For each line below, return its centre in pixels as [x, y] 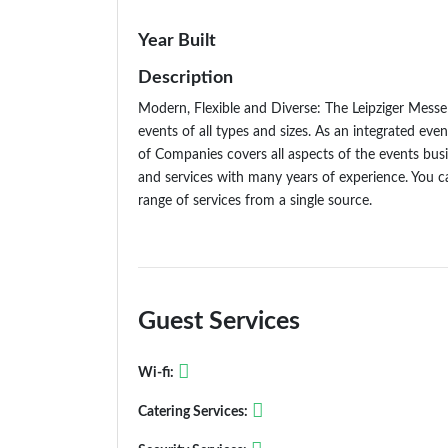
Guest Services [219, 322]
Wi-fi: [156, 373]
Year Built [177, 41]
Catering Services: [193, 412]
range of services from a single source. [255, 201]
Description [185, 78]
